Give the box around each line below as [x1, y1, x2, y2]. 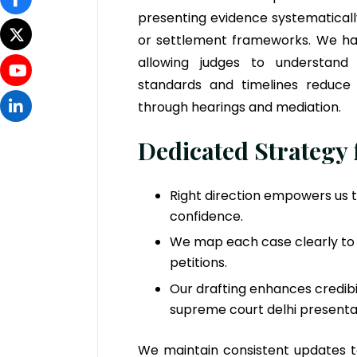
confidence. [170, 206, 243, 226]
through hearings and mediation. [138, 97, 341, 116]
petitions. [170, 253, 227, 273]
